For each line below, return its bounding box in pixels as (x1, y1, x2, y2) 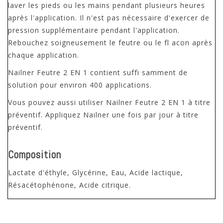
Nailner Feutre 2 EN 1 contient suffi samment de (8, 68, 188, 78)
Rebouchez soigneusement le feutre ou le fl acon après (8, 38, 213, 48)
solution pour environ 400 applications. (8, 80, 152, 90)
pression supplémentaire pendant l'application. (8, 25, 180, 35)
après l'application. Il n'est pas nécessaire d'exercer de (8, 13, 210, 23)
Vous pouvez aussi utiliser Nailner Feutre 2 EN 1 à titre (8, 98, 211, 108)
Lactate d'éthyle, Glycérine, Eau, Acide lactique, (8, 167, 183, 177)
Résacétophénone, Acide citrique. (8, 180, 131, 190)
